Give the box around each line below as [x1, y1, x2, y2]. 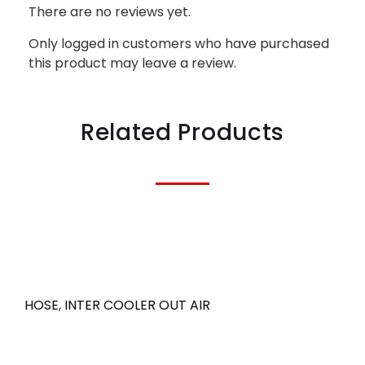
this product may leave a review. [29, 53, 236, 73]
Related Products [80, 116, 285, 148]
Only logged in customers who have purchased [29, 33, 329, 53]
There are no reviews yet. [29, 2, 191, 22]
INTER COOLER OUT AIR [64, 295, 210, 314]
